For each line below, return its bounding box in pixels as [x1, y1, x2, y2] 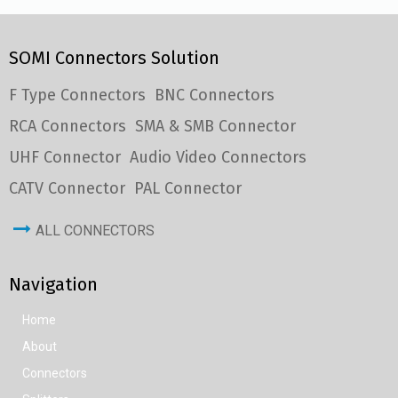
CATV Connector [9, 178, 125, 198]
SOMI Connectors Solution [9, 46, 219, 68]
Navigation [9, 273, 98, 295]
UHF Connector [9, 147, 121, 167]
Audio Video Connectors [130, 147, 306, 167]
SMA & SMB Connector [135, 115, 296, 136]
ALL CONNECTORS [36, 221, 155, 239]
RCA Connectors [9, 115, 126, 136]
